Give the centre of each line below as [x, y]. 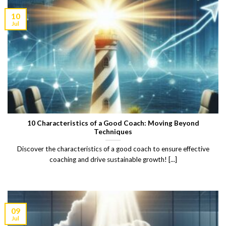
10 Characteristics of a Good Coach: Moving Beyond [113, 123]
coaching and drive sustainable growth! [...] [113, 160]
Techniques [113, 131]
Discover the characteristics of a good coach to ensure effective [113, 149]
